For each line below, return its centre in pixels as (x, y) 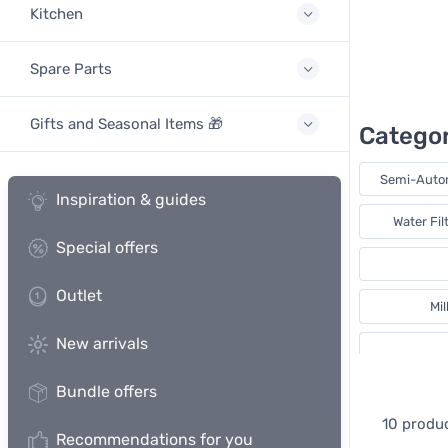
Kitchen (56, 14)
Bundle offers (106, 391)
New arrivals (102, 343)
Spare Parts (71, 69)
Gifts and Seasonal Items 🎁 (126, 124)
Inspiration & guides (131, 199)
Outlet (79, 295)
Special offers (107, 247)
